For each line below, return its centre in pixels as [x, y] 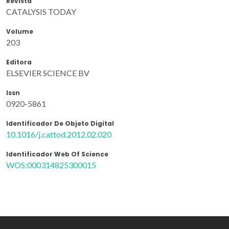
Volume [20, 31]
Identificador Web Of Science [57, 154]
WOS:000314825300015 [51, 165]
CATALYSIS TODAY [41, 11]
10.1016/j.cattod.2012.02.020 [59, 134]
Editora [19, 62]
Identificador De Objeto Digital [60, 123]
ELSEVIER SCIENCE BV [48, 73]
